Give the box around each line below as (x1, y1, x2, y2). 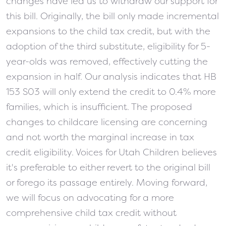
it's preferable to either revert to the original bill (6, 161, 210, 174)
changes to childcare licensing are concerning (6, 116, 207, 129)
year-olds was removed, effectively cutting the (6, 55, 208, 68)
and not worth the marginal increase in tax (6, 131, 194, 144)
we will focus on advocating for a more (6, 191, 174, 204)
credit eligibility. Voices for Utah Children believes (6, 146, 217, 159)
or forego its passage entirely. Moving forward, (6, 176, 207, 189)
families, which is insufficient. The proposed (6, 100, 192, 114)
